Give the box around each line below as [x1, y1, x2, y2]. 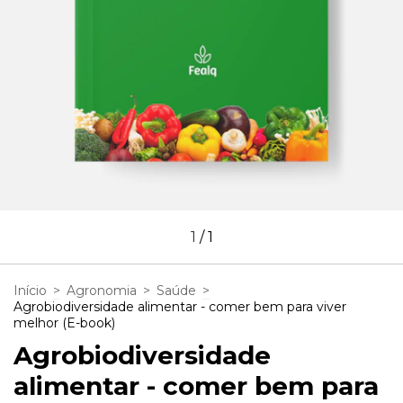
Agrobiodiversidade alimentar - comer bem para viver [13, 298, 346, 315]
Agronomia [67, 282, 137, 299]
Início [13, 282, 47, 299]
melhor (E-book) [13, 314, 115, 331]
